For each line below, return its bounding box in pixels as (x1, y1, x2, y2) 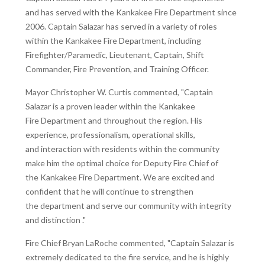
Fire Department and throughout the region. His (25, 115, 202, 125)
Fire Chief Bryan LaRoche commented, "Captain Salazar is (25, 237, 234, 248)
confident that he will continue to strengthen (25, 186, 193, 196)
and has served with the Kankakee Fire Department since (25, 7, 237, 17)
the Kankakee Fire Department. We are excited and (25, 172, 215, 182)
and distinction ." (25, 214, 86, 225)
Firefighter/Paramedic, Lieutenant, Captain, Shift (25, 49, 204, 60)
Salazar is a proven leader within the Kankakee (25, 101, 195, 111)
